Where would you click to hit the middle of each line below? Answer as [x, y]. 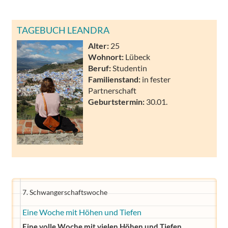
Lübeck [137, 56]
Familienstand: [114, 79]
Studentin [129, 68]
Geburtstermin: [116, 101]
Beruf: [99, 68]
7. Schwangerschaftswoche [65, 192]
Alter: [98, 45]
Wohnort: [106, 56]
